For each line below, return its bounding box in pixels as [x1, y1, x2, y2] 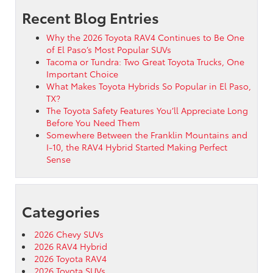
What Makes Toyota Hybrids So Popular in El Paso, [46, 79, 251, 92]
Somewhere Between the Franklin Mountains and [46, 128, 247, 141]
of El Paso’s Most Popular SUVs [46, 43, 171, 55]
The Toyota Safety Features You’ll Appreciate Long [46, 104, 248, 116]
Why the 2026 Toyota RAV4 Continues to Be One [46, 30, 244, 43]
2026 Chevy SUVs [34, 227, 104, 240]
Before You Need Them [46, 116, 140, 129]
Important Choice [46, 67, 121, 80]
